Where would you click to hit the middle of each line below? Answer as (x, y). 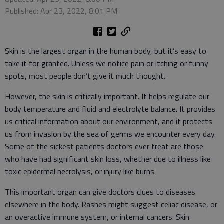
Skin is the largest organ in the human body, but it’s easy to (106, 51)
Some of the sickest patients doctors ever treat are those (104, 146)
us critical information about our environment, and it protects (109, 121)
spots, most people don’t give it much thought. (85, 76)
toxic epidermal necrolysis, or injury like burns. (81, 171)
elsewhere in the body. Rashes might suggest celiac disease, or (111, 204)
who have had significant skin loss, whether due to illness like (108, 159)
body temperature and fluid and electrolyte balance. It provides (110, 109)
